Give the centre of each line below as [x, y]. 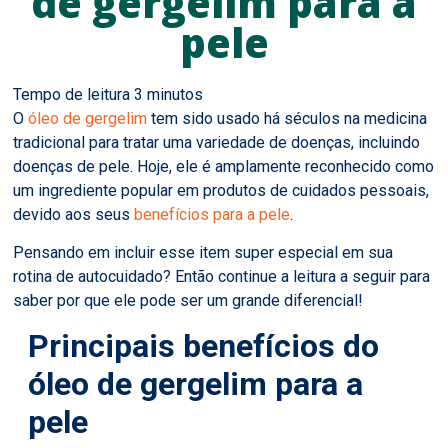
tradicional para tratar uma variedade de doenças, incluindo [217, 142]
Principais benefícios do [204, 346]
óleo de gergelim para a [196, 384]
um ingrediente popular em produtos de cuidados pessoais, [221, 190]
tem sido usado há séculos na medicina [287, 118]
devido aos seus [74, 214]
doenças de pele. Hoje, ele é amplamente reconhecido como [224, 166]
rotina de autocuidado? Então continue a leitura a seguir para [222, 276]
